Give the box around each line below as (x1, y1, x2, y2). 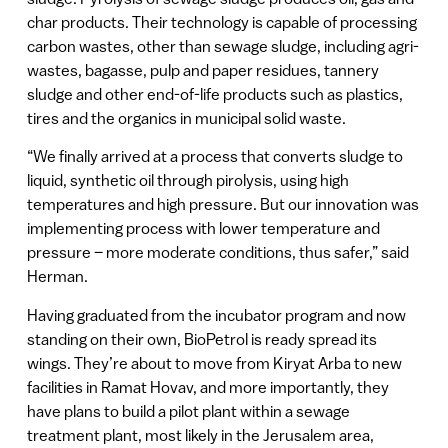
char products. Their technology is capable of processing (26, 13, 417, 32)
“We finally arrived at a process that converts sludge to (26, 147, 403, 166)
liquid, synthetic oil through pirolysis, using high (26, 171, 349, 190)
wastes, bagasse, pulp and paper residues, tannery (26, 61, 379, 80)
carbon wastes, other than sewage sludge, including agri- (26, 37, 419, 56)
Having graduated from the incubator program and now (26, 305, 406, 324)
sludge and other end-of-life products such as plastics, (26, 85, 403, 104)
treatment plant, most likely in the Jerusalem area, (26, 425, 374, 444)
